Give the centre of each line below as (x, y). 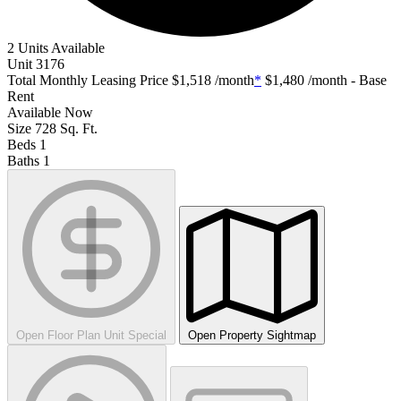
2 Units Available (56, 48)
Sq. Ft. (79, 129)
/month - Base (346, 81)
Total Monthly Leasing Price (88, 81)
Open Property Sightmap (252, 336)
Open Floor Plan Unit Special (91, 336)
